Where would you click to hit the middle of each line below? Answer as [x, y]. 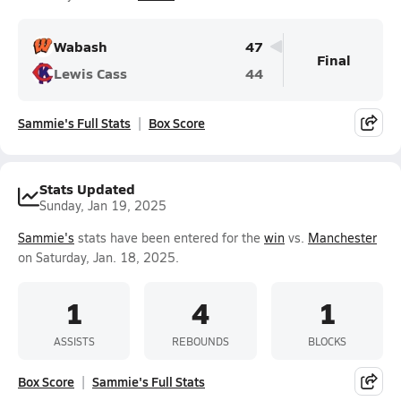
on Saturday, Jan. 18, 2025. [98, 257]
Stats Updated [87, 188]
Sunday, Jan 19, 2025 [103, 205]
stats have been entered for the [169, 238]
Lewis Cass [90, 73]
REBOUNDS [200, 341]
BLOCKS [327, 341]
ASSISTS [74, 341]
